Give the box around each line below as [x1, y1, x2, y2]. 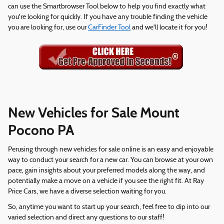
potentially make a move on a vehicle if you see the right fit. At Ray [8, 177, 204, 185]
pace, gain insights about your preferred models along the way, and [8, 166, 205, 174]
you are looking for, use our [8, 24, 88, 32]
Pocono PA [8, 121, 74, 139]
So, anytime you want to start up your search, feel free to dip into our [8, 203, 210, 211]
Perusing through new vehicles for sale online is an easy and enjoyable [8, 145, 213, 153]
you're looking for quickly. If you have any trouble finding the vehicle [8, 13, 207, 21]
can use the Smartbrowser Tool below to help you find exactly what [8, 3, 205, 11]
